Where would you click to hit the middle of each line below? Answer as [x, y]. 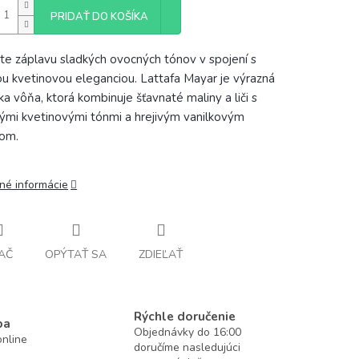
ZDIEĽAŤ [161, 254]
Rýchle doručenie [185, 316]
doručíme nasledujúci [188, 347]
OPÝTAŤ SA [76, 254]
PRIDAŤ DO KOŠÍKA [99, 17]
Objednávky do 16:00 [188, 332]
